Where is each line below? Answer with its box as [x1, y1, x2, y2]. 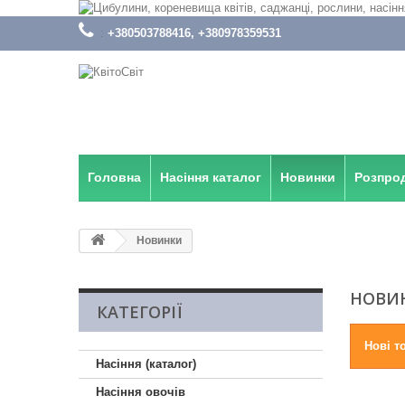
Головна [88, 170, 141, 184]
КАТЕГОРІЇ [97, 301, 182, 323]
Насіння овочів [96, 385, 185, 399]
